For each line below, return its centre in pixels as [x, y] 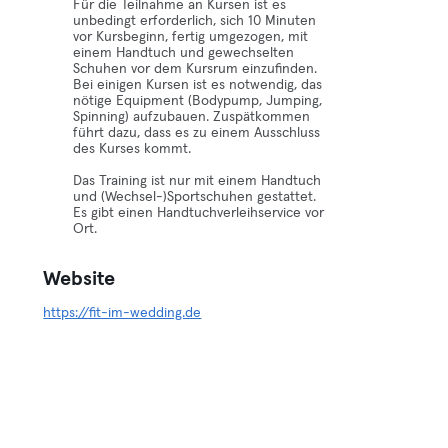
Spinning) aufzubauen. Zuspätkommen [192, 117]
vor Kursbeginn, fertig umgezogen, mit [191, 37]
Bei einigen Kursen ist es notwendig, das [198, 85]
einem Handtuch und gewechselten [184, 53]
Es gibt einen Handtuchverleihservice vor [199, 213]
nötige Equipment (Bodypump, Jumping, [198, 101]
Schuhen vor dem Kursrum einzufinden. [195, 69]
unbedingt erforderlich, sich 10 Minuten [195, 21]
